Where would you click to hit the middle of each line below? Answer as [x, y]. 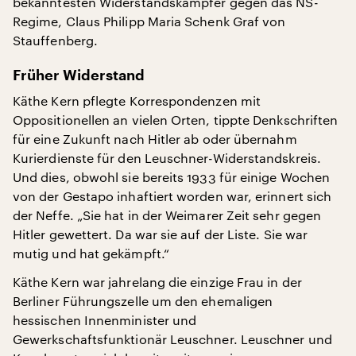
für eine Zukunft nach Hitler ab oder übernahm [155, 139]
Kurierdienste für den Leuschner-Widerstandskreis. [167, 158]
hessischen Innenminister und [105, 320]
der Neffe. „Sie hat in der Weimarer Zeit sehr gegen [167, 215]
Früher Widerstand [79, 75]
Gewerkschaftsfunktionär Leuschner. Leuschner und [172, 339]
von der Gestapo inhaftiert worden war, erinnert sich [172, 196]
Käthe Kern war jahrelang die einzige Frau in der [157, 282]
